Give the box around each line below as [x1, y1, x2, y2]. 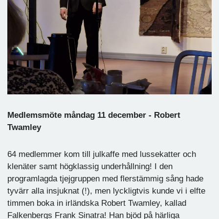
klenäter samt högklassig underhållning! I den [7, 161, 173, 171]
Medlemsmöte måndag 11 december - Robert [7, 110, 180, 120]
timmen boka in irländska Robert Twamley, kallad [7, 198, 186, 208]
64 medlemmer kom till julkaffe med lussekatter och [7, 149, 196, 159]
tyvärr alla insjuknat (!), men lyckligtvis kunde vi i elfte [7, 186, 205, 196]
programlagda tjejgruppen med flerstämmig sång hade [7, 174, 203, 183]
